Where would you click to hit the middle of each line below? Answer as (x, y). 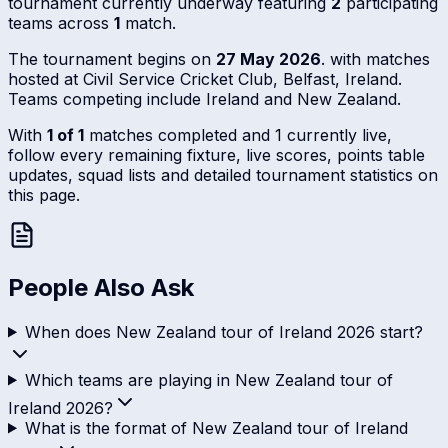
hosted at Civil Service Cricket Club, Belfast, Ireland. (205, 78)
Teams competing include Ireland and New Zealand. (204, 98)
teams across (61, 22)
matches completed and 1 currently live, (238, 134)
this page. (44, 194)
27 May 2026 (268, 58)
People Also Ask (101, 287)
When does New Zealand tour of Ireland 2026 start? (223, 331)
